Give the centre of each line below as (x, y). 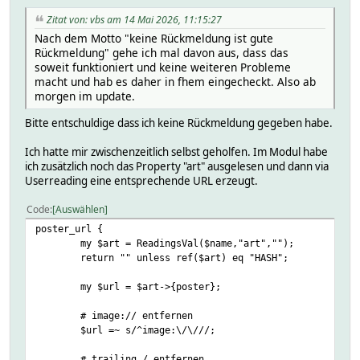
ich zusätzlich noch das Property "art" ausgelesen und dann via (177, 166)
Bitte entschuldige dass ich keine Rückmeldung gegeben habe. (179, 123)
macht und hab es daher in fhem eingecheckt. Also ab (175, 81)
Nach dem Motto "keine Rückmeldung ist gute (154, 38)
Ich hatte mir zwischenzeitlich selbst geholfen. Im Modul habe (176, 151)
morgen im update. (85, 96)
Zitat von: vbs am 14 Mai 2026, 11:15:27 (134, 19)
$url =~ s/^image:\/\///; (148, 329)
